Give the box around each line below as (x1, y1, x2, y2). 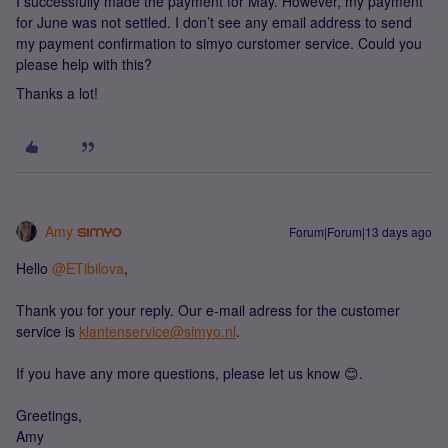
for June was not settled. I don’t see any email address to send (16, 12, 412, 32)
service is (16, 321, 79, 341)
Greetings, (16, 405, 82, 425)
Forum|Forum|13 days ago (289, 223, 432, 240)
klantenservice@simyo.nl (79, 321, 236, 341)
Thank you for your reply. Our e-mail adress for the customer (16, 300, 400, 320)
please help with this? (16, 54, 152, 74)
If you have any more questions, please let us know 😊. (16, 363, 363, 383)
